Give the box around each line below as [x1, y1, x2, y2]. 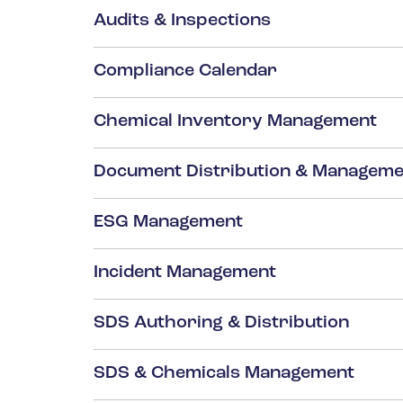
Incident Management [94, 264, 276, 282]
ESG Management [94, 213, 243, 232]
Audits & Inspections [94, 12, 271, 31]
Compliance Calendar [94, 62, 277, 81]
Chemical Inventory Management [94, 112, 377, 131]
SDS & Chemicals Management [94, 364, 354, 383]
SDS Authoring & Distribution [94, 314, 349, 333]
